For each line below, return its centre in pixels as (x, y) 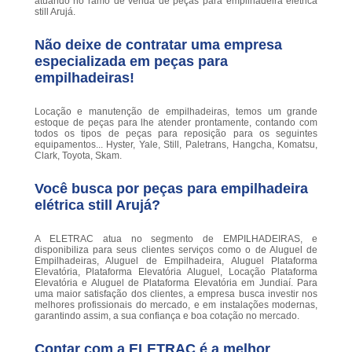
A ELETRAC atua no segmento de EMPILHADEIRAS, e (176, 239)
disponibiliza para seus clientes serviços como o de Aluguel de (176, 250)
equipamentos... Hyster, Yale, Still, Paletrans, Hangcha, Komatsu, (176, 145)
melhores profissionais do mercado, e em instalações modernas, (176, 305)
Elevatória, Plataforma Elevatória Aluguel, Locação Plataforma (176, 272)
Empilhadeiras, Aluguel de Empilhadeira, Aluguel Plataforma (176, 261)
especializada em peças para (131, 62)
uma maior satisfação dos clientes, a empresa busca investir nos (176, 294)
